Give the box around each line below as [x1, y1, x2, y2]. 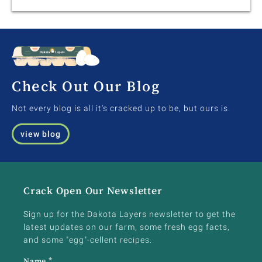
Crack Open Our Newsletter [23, 185, 163, 196]
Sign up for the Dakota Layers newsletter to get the [23, 209, 236, 219]
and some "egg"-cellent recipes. [23, 235, 152, 244]
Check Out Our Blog [12, 78, 160, 94]
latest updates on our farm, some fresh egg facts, [23, 222, 230, 232]
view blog [20, 129, 61, 139]
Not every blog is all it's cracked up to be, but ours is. [12, 103, 230, 113]
